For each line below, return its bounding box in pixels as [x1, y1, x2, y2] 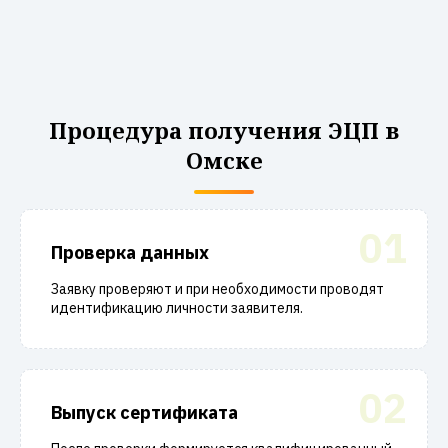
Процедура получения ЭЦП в [49, 115, 399, 145]
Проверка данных [51, 241, 209, 264]
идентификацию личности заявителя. [51, 299, 303, 317]
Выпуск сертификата [51, 401, 238, 424]
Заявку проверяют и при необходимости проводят [51, 280, 384, 298]
